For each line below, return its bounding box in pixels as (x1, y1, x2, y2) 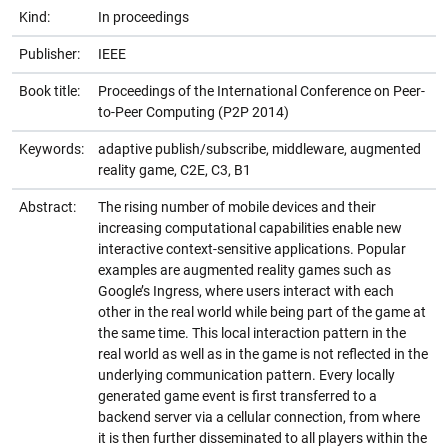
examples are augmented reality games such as (98, 261, 391, 278)
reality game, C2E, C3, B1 (98, 161, 251, 178)
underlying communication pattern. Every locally (98, 366, 395, 383)
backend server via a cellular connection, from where (98, 408, 420, 425)
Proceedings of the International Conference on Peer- (98, 82, 425, 99)
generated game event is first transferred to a (98, 387, 377, 404)
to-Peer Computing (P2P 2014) (98, 103, 289, 120)
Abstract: (19, 198, 76, 215)
